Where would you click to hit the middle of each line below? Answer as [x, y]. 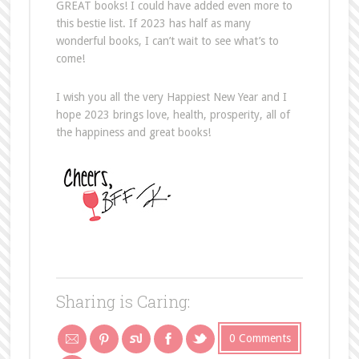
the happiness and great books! [133, 133]
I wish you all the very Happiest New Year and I [171, 97]
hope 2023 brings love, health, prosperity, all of [173, 115]
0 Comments [260, 339]
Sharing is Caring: [123, 302]
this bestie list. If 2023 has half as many [153, 24]
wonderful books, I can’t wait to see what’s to [167, 41]
